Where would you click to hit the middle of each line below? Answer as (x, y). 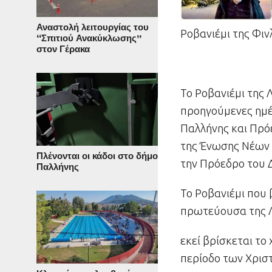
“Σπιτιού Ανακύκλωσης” (89, 39)
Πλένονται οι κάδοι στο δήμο (97, 156)
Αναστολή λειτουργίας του (93, 28)
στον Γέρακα (63, 49)
